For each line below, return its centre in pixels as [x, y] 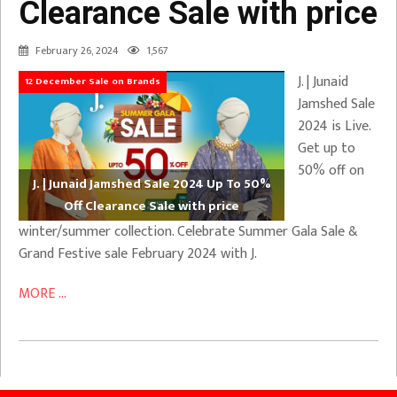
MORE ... [43, 293]
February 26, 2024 [77, 51]
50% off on [331, 171]
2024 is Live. [334, 126]
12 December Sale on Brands [93, 82]
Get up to [327, 148]
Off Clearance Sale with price [152, 206]
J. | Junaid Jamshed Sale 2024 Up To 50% [152, 183]
